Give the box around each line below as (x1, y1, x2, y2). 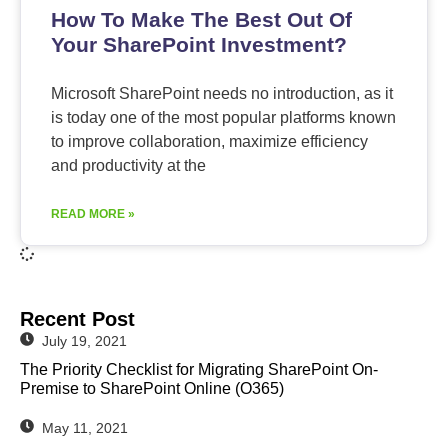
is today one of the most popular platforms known (51, 108, 396, 126)
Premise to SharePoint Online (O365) (20, 379, 284, 397)
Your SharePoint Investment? (51, 32, 347, 56)
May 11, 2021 (42, 419, 128, 436)
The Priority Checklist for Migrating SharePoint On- (20, 360, 378, 378)
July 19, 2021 (42, 332, 127, 349)
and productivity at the (51, 156, 206, 174)
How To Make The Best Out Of (51, 7, 352, 31)
